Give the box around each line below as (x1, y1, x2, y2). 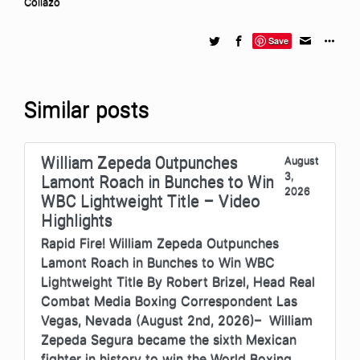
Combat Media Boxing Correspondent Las (41, 292, 297, 309)
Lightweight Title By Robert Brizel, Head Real (41, 272, 315, 289)
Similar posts (24, 96, 149, 123)
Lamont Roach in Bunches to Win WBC (41, 253, 275, 270)
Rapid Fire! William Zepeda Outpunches (41, 234, 279, 251)
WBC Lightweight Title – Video (41, 190, 260, 211)
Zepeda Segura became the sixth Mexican (41, 330, 297, 347)
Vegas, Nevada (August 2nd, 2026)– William (41, 311, 313, 328)
